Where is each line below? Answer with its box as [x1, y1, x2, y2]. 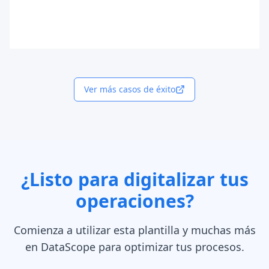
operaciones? [75, 189, 194, 213]
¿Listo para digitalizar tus [20, 167, 249, 192]
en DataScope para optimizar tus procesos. [25, 240, 244, 254]
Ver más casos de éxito [84, 83, 175, 95]
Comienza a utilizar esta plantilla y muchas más [13, 223, 256, 237]
